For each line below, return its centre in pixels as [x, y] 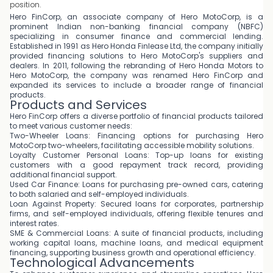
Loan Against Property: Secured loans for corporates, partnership [136, 204]
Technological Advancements [102, 263]
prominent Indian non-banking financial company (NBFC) [136, 27]
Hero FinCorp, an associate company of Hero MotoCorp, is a [136, 17]
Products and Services [78, 105]
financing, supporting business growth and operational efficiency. [133, 253]
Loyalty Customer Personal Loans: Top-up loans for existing [136, 155]
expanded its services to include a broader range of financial [136, 85]
